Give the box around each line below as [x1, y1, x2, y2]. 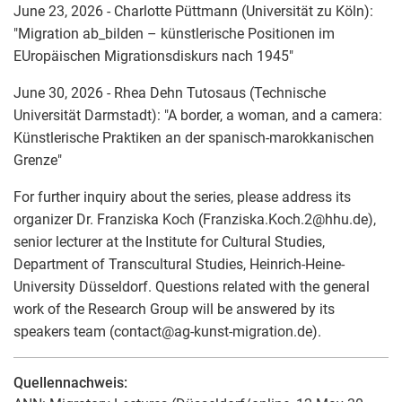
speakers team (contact [13, 322, 162, 340]
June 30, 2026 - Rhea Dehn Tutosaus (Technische [13, 83, 326, 101]
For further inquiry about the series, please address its [13, 188, 351, 205]
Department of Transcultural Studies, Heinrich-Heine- [13, 255, 345, 273]
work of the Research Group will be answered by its [13, 300, 335, 318]
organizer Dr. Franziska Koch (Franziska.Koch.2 [13, 210, 312, 228]
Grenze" [13, 151, 62, 169]
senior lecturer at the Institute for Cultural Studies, [13, 232, 325, 250]
